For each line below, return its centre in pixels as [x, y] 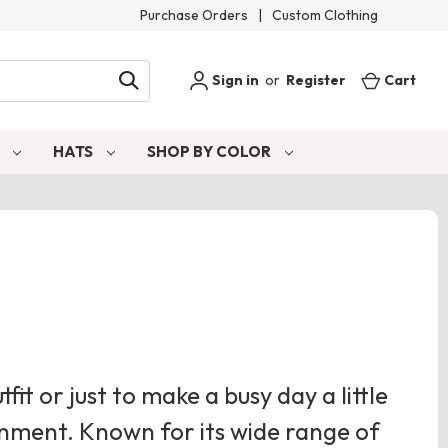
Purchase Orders [194, 15]
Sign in [234, 80]
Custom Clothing [325, 15]
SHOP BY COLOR [210, 151]
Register [316, 80]
